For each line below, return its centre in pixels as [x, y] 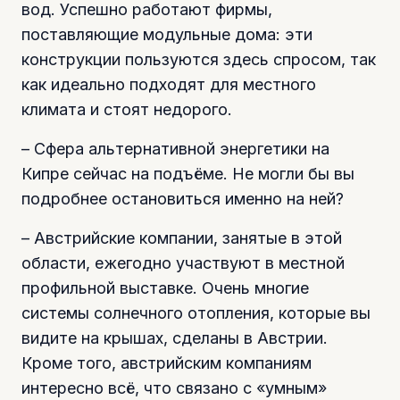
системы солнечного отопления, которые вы [196, 312]
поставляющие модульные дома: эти [167, 34]
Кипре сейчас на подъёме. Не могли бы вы [188, 173]
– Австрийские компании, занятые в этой [182, 237]
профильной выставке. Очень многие [165, 287]
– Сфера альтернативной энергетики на [175, 148]
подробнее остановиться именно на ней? [183, 198]
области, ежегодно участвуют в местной [183, 262]
